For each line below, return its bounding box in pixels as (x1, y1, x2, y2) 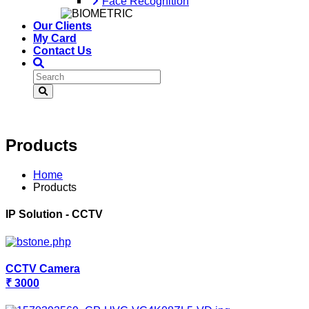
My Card (33, 32, 77, 45)
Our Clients (33, 20, 92, 32)
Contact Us (33, 45, 92, 57)
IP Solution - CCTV (6, 208, 103, 221)
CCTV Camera (6, 262, 80, 275)
